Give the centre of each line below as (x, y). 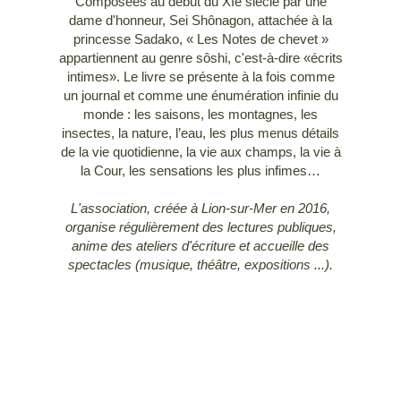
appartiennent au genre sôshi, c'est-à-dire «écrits (200, 58)
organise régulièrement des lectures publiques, (200, 227)
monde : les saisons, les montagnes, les (200, 115)
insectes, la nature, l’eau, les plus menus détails (200, 133)
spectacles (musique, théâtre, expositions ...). (200, 265)
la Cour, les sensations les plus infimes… (200, 171)
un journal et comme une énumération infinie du (200, 96)
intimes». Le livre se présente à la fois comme (200, 77)
